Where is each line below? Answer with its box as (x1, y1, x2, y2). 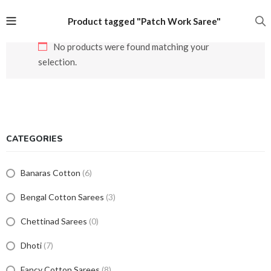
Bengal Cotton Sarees (21, 192, 104, 202)
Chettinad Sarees (21, 216, 87, 226)
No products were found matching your (53, 41, 209, 52)
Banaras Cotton (21, 168, 80, 178)
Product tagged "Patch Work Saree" (67, 16, 221, 27)
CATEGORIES (6, 133, 63, 145)
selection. (38, 56, 77, 67)
